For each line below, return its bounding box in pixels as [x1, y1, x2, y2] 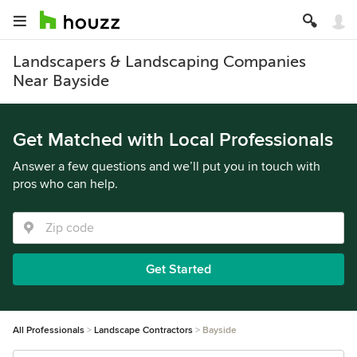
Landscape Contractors [94, 324, 193, 336]
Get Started [146, 261, 211, 277]
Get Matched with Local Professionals [13, 128, 333, 151]
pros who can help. [13, 176, 118, 192]
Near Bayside [13, 72, 109, 90]
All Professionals [13, 324, 84, 336]
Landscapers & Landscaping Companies [13, 53, 306, 71]
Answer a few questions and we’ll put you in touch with [13, 159, 320, 175]
